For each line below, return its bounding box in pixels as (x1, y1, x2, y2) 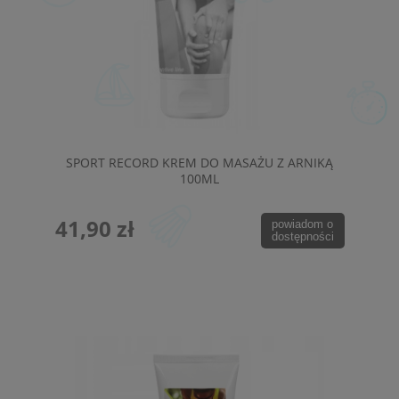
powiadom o (272, 217, 334, 232)
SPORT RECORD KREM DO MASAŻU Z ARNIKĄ (66, 153, 333, 171)
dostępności (271, 230, 334, 244)
